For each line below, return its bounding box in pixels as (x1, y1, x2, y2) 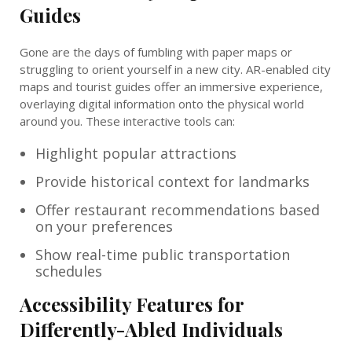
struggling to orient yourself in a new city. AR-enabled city (20, 60, 331, 77)
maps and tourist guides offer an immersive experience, (20, 78, 323, 94)
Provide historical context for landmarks (35, 171, 310, 191)
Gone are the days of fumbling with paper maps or (20, 43, 292, 60)
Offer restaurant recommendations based (35, 200, 320, 219)
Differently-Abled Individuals (20, 316, 283, 342)
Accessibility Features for (20, 291, 244, 317)
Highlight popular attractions (35, 143, 236, 163)
